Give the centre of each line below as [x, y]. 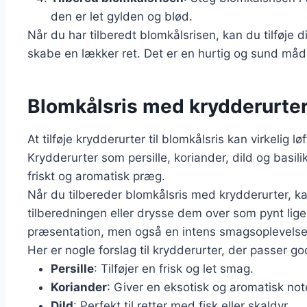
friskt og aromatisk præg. [96, 176]
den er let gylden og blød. [122, 17]
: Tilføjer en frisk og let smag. [174, 269]
